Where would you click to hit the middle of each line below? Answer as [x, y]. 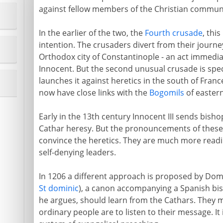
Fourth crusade [173, 33]
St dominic [58, 188]
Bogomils [167, 93]
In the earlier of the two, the [92, 33]
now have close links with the [94, 93]
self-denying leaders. [77, 152]
